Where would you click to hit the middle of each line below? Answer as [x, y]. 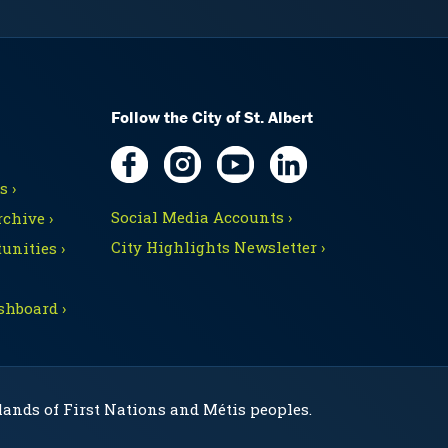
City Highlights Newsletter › [218, 246]
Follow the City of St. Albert [212, 116]
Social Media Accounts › [201, 216]
